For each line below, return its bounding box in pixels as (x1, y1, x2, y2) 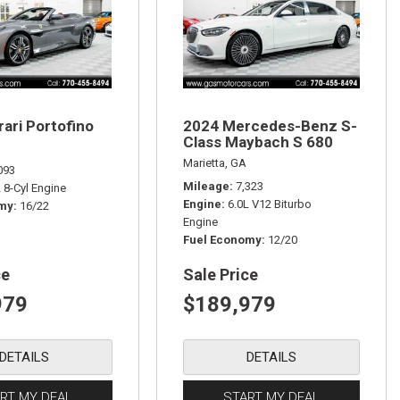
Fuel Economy (182, 233, 262, 246)
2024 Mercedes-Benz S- (182, 117, 357, 135)
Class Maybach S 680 (182, 133, 333, 151)
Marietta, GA (182, 156, 246, 170)
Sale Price (182, 265, 258, 284)
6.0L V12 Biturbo (227, 197, 312, 211)
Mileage (182, 179, 229, 193)
